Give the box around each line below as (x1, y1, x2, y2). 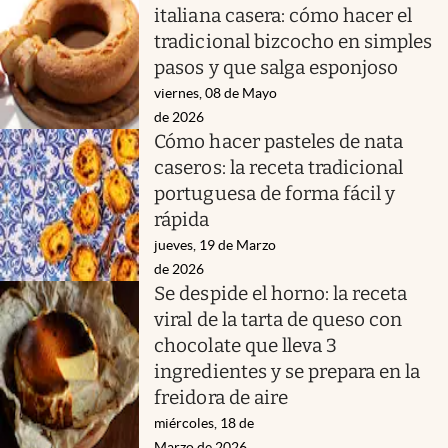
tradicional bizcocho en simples (154, 29, 433, 53)
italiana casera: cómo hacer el (154, 3, 413, 27)
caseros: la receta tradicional (154, 155, 404, 179)
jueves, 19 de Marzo (154, 236, 277, 253)
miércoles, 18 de (154, 414, 255, 431)
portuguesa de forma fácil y (154, 181, 396, 205)
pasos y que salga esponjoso (154, 55, 399, 79)
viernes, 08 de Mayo (154, 84, 278, 101)
